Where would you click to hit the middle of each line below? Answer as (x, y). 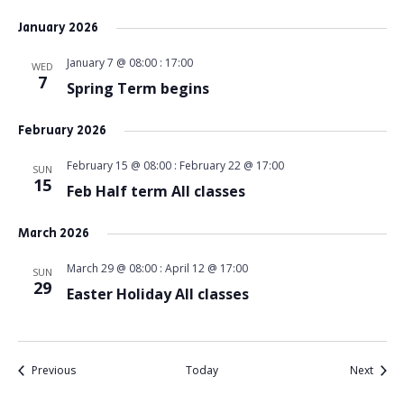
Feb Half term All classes (156, 191)
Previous (53, 370)
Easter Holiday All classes (157, 294)
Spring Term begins (138, 88)
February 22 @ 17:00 (231, 165)
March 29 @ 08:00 (111, 268)
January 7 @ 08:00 (111, 63)
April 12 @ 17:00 (206, 268)
